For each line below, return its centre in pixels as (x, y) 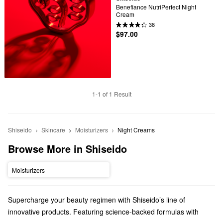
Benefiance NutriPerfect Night (156, 6)
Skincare (54, 130)
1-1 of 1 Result (111, 94)
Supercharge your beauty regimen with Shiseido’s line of (97, 200)
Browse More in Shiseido (67, 149)
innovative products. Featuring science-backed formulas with (103, 212)
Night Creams (136, 130)
